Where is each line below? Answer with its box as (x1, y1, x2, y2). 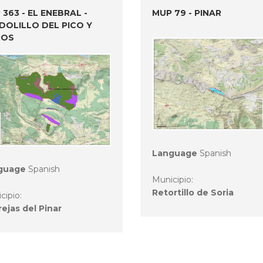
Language (152, 147, 197, 159)
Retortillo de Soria (152, 187, 234, 198)
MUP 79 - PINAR (152, 8, 221, 19)
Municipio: (152, 174, 195, 185)
